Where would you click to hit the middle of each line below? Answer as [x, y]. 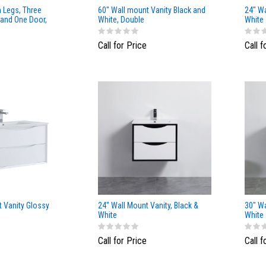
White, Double [121, 20]
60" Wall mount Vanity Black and [152, 10]
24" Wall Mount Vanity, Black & [148, 205]
